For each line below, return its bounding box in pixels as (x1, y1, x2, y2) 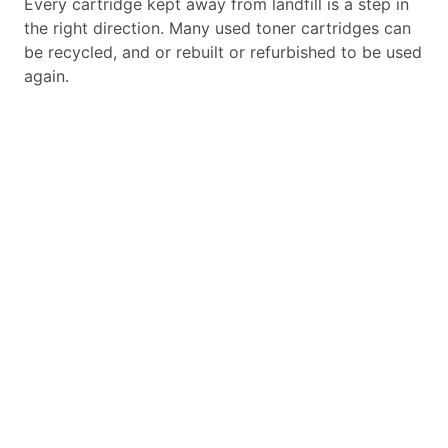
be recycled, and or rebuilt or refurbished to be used (24, 42, 422, 62)
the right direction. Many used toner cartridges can (24, 18, 411, 38)
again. (24, 66, 69, 86)
